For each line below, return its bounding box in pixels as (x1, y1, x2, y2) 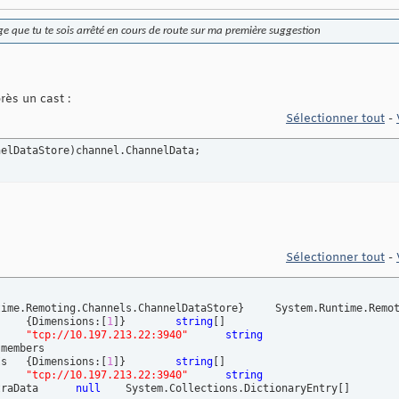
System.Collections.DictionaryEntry (126, 382, 338, 395)
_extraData (38, 382, 76, 395)
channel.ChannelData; (76, 144, 200, 158)
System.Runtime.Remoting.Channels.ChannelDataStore (244, 302, 275, 315)
